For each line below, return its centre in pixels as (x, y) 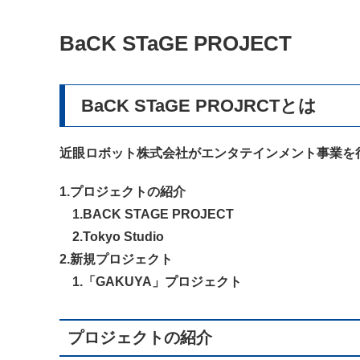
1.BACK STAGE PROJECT (147, 214)
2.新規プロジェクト (116, 259)
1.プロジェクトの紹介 (123, 191)
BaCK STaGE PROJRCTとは (199, 106)
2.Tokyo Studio (112, 236)
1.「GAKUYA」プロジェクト (151, 281)
